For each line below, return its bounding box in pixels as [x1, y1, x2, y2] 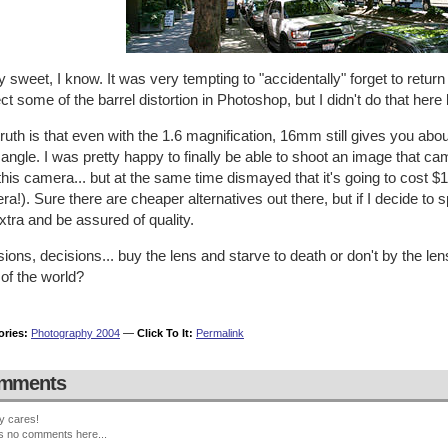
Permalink [196, 327, 244, 339]
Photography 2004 [31, 327, 120, 339]
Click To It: [137, 327, 193, 339]
